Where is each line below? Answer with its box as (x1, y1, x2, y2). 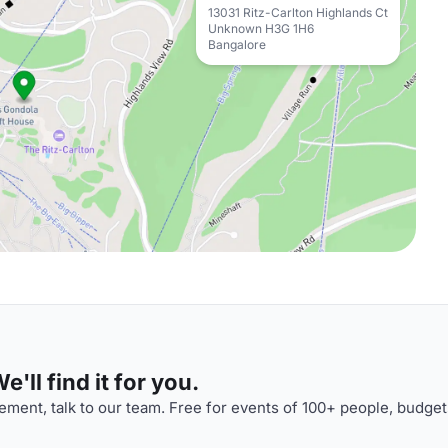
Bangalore (208, 37, 266, 52)
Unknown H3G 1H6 (208, 21, 314, 36)
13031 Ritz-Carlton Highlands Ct (208, 5, 388, 20)
